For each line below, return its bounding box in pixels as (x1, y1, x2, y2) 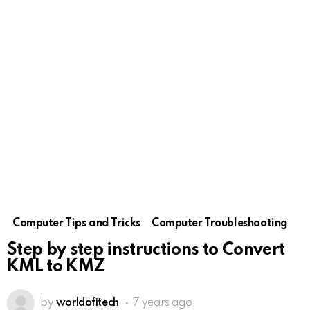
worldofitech (55, 298, 119, 309)
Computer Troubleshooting (151, 218, 288, 229)
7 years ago (133, 298, 192, 309)
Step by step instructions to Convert (7, 241, 285, 259)
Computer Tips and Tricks (12, 218, 140, 229)
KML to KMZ (7, 258, 105, 275)
